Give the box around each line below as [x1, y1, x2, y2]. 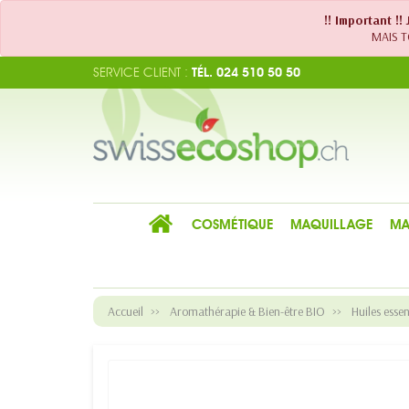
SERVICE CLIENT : [93, 64, 188, 80]
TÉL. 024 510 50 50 [188, 64, 300, 80]
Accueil [108, 303, 143, 320]
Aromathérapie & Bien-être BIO [170, 303, 325, 320]
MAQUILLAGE [289, 216, 373, 233]
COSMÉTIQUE [191, 216, 274, 233]
